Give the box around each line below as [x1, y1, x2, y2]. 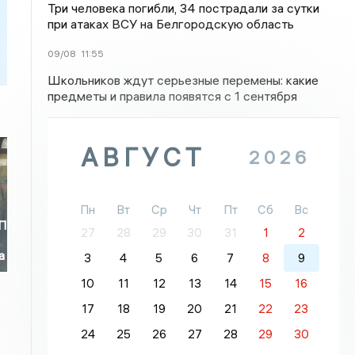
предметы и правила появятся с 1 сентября [48, 88, 298, 104]
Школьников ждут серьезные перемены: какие [48, 72, 319, 88]
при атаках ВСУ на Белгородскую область [48, 16, 295, 32]
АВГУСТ [81, 142, 206, 173]
